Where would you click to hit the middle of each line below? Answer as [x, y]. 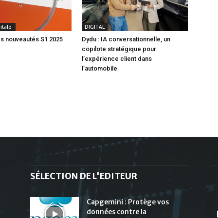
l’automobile [100, 68]
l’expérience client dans [117, 58]
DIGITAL [95, 27]
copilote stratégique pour [119, 49]
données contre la [117, 211]
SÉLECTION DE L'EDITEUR [84, 176]
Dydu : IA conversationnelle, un [126, 39]
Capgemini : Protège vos [128, 202]
